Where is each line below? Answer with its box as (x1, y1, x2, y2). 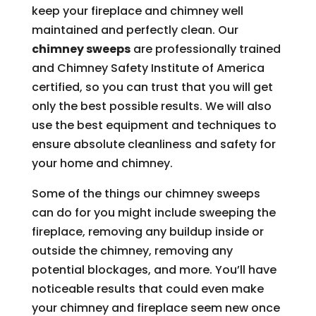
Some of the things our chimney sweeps (31, 186, 260, 202)
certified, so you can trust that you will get (31, 79, 273, 96)
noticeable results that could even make (31, 281, 264, 298)
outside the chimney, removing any (31, 243, 233, 260)
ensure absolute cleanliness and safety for (31, 136, 276, 153)
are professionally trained (130, 41, 281, 58)
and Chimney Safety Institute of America (31, 60, 265, 77)
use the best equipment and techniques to (31, 117, 276, 134)
